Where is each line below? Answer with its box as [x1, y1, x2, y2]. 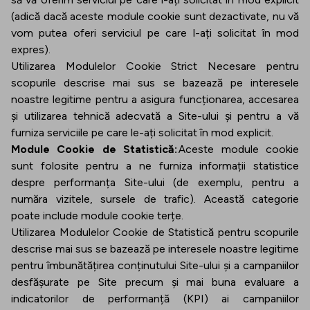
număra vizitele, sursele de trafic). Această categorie [11, 192, 299, 206]
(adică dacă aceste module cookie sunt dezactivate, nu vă [11, 10, 299, 23]
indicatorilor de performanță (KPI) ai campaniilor [11, 292, 299, 305]
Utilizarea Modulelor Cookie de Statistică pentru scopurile [11, 226, 299, 239]
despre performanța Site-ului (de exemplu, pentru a [11, 176, 299, 189]
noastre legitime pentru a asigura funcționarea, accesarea [11, 93, 299, 106]
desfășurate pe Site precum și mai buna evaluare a [11, 275, 299, 289]
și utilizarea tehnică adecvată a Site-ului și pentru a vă [11, 109, 299, 122]
